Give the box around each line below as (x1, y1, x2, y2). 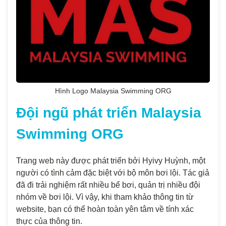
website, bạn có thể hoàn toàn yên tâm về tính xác (16, 205, 194, 213)
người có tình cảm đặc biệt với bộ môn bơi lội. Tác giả (16, 168, 209, 177)
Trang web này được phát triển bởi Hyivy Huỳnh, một (16, 156, 205, 165)
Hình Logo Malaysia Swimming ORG (54, 87, 172, 95)
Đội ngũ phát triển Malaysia (16, 105, 201, 121)
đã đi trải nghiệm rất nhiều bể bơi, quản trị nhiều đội (16, 181, 200, 189)
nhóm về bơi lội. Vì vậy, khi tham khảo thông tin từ (16, 193, 194, 201)
